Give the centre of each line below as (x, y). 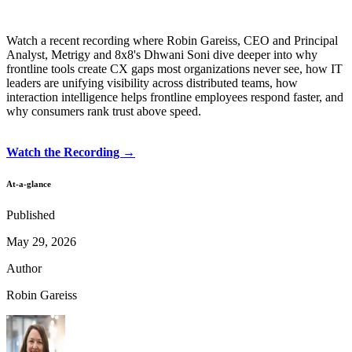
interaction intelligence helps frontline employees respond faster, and (175, 97)
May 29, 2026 (41, 241)
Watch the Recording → (71, 152)
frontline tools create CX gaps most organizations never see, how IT (174, 68)
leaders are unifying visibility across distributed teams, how (152, 82)
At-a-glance (29, 183)
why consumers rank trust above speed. (104, 111)
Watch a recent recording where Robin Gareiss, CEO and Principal (172, 40)
